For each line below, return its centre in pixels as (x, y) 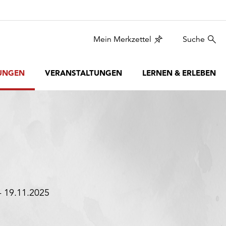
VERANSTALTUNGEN (83, 73)
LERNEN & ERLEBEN (179, 73)
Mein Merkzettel (122, 39)
